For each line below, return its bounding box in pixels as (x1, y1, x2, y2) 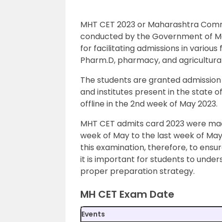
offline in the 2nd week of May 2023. (80, 98, 218, 110)
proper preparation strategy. (80, 166, 195, 177)
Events (81, 209, 105, 219)
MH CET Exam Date (80, 187, 174, 201)
